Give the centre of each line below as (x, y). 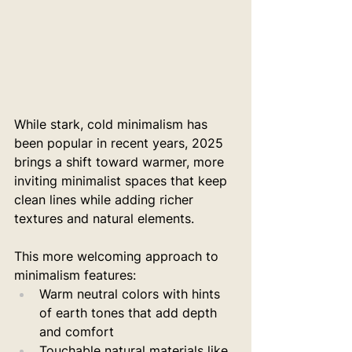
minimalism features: (75, 275)
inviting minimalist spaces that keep (123, 181)
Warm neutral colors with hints (132, 294)
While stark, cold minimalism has (113, 124)
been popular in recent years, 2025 (121, 143)
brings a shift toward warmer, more (121, 162)
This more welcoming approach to (118, 256)
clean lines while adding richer (106, 200)
